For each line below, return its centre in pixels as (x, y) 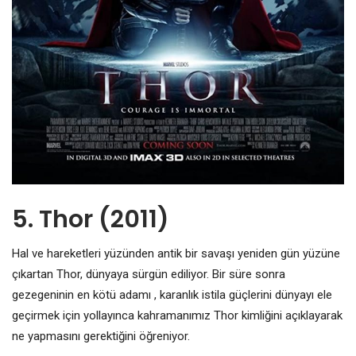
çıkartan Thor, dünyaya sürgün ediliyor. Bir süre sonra (149, 275)
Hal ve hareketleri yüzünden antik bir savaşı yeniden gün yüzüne (176, 254)
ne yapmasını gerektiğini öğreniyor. (101, 337)
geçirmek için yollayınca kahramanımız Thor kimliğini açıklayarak (177, 316)
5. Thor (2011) (91, 220)
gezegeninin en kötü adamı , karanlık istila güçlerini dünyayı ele (172, 295)
